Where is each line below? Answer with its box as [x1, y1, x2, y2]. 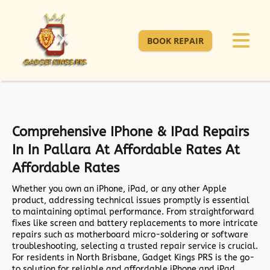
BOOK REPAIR [147, 34, 204, 46]
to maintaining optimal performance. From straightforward [12, 207, 254, 218]
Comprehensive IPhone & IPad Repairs [12, 124, 249, 140]
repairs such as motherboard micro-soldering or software [12, 230, 248, 240]
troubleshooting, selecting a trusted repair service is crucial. [12, 241, 258, 252]
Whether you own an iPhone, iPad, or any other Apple [12, 184, 227, 195]
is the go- [213, 253, 254, 263]
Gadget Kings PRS [142, 253, 213, 263]
